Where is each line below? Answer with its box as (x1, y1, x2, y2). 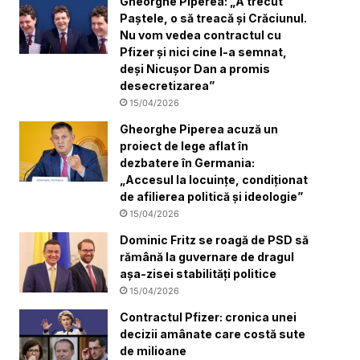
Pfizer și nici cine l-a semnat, (120, 44, 288, 59)
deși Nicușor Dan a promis (120, 61, 271, 76)
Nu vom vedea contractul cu (120, 27, 282, 42)
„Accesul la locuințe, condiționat (120, 172, 309, 186)
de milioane (120, 343, 187, 358)
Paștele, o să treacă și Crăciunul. (120, 10, 308, 25)
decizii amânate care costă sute (120, 326, 306, 341)
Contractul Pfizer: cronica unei (120, 309, 297, 324)
